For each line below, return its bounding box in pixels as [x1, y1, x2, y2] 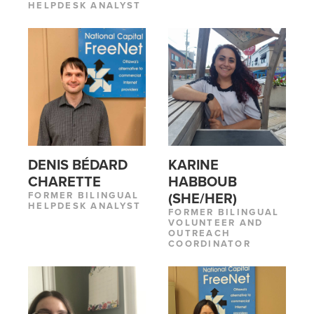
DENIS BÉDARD [28, 157, 128, 175]
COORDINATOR [168, 238, 252, 250]
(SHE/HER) [168, 191, 237, 208]
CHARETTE [28, 174, 101, 191]
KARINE [168, 157, 219, 175]
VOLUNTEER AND [168, 217, 264, 229]
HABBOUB [168, 174, 237, 191]
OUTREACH [168, 228, 231, 240]
